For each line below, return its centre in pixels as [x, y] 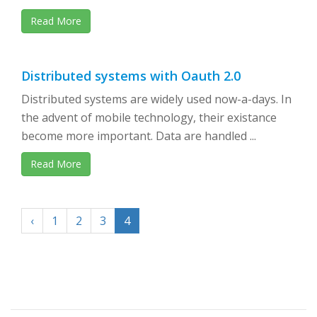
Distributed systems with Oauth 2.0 [131, 76]
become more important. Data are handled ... [139, 136]
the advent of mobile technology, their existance [149, 117]
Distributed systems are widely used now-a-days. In [156, 99]
